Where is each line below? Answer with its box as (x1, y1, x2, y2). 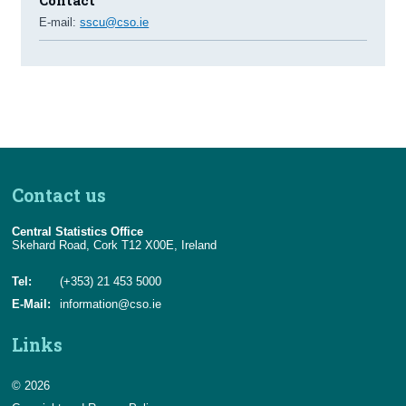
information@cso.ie (60, 296, 162, 311)
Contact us (12, 183, 107, 207)
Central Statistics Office (12, 224, 144, 238)
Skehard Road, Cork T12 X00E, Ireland (12, 237, 217, 252)
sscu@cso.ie (80, 14, 150, 29)
